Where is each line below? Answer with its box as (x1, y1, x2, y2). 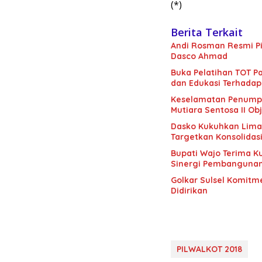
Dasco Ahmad (171, 51, 227, 62)
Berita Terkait (171, 25, 243, 40)
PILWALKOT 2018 (177, 244, 242, 255)
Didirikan (171, 185, 208, 196)
